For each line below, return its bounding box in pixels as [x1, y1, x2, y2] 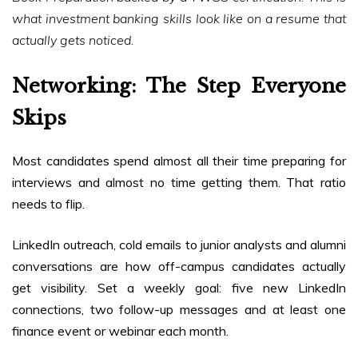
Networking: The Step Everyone [12, 74, 346, 98]
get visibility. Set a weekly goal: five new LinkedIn [12, 280, 346, 296]
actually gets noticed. [12, 32, 134, 49]
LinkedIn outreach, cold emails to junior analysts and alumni [12, 237, 346, 253]
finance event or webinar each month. [12, 323, 229, 340]
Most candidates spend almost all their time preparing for [12, 153, 346, 169]
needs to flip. [12, 196, 85, 213]
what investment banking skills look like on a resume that [12, 10, 346, 27]
